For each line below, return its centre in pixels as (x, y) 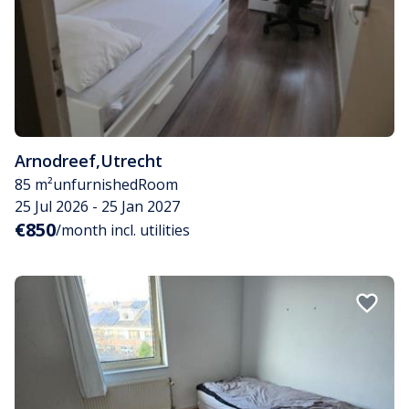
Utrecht (131, 161)
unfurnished (95, 185)
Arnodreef (55, 161)
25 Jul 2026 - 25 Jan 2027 (97, 207)
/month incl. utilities (123, 231)
